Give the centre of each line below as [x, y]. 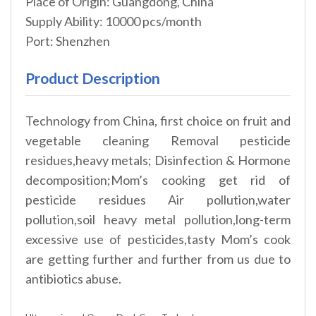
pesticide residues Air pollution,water [158, 200]
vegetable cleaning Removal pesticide [158, 141]
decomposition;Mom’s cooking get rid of [158, 180]
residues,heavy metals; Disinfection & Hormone [158, 160]
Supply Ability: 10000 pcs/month [114, 22]
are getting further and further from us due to [158, 259]
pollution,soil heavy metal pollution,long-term [158, 220]
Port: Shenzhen [68, 41]
